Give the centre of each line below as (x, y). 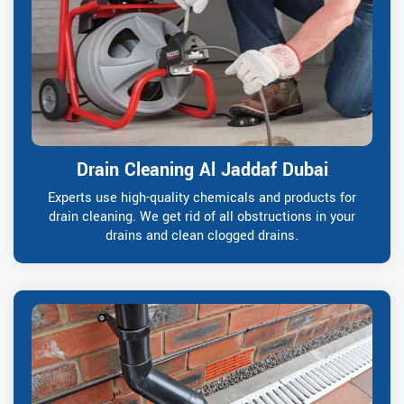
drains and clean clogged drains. (202, 235)
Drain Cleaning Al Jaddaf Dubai (202, 170)
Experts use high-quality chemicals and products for (202, 197)
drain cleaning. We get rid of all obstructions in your (202, 216)
